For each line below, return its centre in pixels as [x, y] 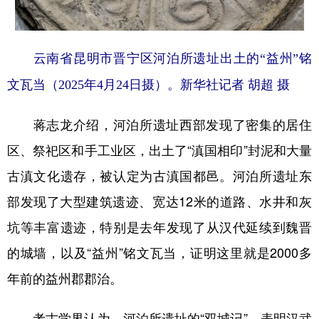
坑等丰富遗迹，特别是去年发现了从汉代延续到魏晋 [159, 228]
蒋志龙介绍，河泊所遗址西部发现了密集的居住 [159, 125]
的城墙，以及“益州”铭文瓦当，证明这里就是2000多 [159, 253]
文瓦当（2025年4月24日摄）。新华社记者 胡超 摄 [148, 85]
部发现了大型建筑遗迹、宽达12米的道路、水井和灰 [159, 202]
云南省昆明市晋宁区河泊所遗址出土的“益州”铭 [159, 59]
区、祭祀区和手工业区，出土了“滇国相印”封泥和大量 [159, 151]
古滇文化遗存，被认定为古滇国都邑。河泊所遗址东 [159, 176]
